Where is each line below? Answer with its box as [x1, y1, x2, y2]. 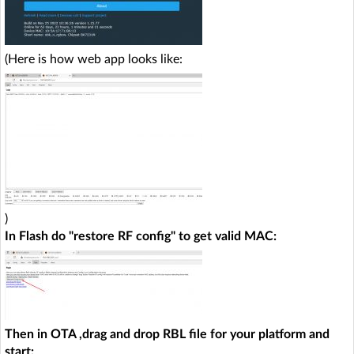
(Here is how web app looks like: [5, 52, 183, 66]
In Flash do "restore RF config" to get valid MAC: [5, 229, 277, 243]
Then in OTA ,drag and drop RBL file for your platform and [5, 327, 330, 341]
